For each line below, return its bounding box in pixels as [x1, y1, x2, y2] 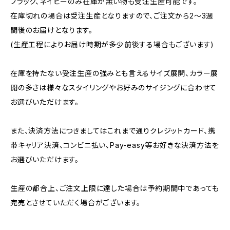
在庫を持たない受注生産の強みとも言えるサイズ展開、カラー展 [10, 69, 219, 78]
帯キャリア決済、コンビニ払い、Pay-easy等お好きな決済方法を [10, 141, 219, 149]
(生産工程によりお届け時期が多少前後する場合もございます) [10, 40, 215, 49]
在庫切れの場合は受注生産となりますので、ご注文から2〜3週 [10, 11, 214, 20]
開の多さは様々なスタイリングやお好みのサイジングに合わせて [10, 83, 217, 92]
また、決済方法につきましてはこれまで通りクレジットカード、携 [10, 126, 216, 135]
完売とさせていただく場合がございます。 [10, 198, 141, 207]
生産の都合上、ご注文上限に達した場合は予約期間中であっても [10, 184, 220, 193]
